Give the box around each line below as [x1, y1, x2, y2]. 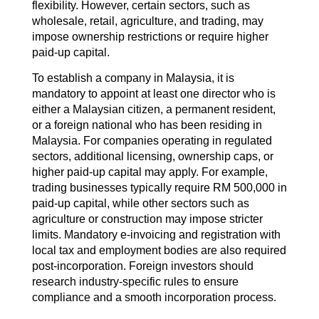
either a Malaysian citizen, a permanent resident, [31, 103, 276, 116]
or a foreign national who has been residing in [31, 119, 262, 132]
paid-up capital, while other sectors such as [31, 197, 249, 210]
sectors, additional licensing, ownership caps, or [31, 150, 273, 163]
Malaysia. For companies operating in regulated [31, 135, 272, 147]
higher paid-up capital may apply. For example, [31, 166, 268, 179]
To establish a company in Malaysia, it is [31, 72, 234, 85]
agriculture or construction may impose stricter [31, 213, 263, 226]
